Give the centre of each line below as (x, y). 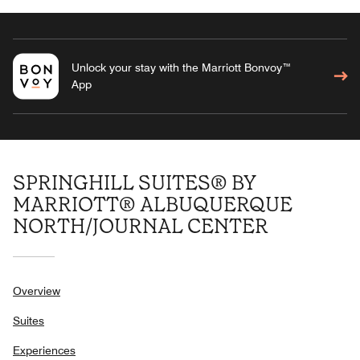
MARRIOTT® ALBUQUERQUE (153, 204)
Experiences (44, 350)
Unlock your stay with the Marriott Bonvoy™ (181, 67)
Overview (37, 290)
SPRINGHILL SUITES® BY (135, 182)
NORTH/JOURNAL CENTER (141, 226)
